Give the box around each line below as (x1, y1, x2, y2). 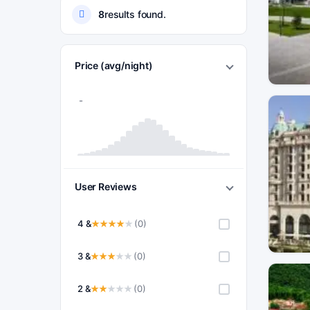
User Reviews (75, 181, 137, 192)
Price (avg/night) (75, 60, 153, 71)
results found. (104, 8, 166, 20)
